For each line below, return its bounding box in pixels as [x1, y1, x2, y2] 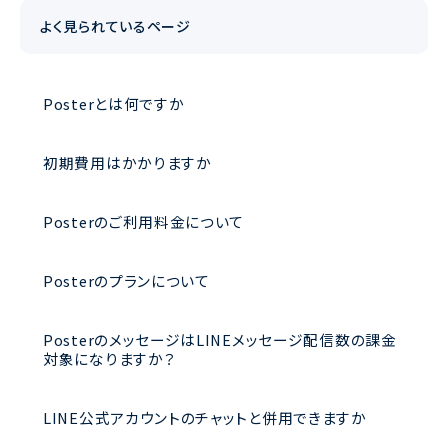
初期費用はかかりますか [43, 152, 212, 174]
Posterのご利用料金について [43, 211, 245, 233]
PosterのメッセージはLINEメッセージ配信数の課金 [43, 329, 397, 351]
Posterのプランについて [43, 270, 210, 292]
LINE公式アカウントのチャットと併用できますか [43, 407, 367, 429]
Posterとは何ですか [43, 93, 185, 115]
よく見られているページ [40, 16, 191, 37]
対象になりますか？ [43, 348, 176, 370]
